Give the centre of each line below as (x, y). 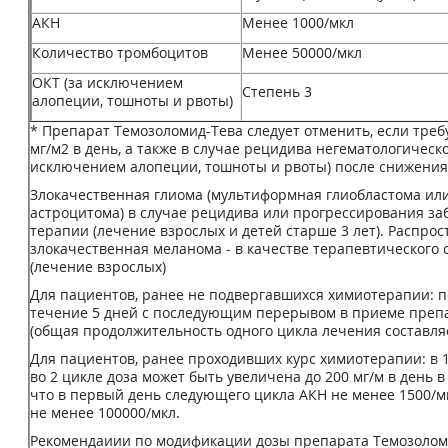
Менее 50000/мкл (302, 52)
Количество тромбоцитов (120, 52)
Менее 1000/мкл (298, 22)
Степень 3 (277, 91)
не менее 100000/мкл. (105, 412)
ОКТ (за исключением (107, 82)
